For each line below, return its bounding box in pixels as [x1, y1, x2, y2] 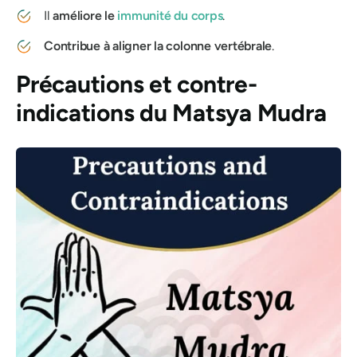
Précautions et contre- [16, 69, 257, 99]
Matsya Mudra [172, 98, 327, 127]
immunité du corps [117, 8, 223, 23]
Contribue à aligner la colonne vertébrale [44, 38, 273, 53]
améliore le [49, 8, 118, 23]
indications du [16, 98, 173, 127]
